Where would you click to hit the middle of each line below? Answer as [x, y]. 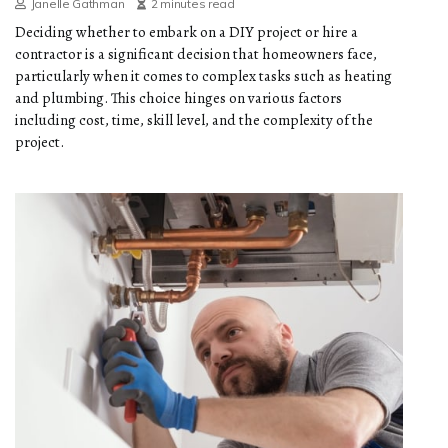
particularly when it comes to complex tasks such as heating [203, 76]
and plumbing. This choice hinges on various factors [178, 98]
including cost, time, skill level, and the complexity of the [194, 120]
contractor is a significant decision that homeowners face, [196, 54]
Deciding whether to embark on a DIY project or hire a [186, 32]
